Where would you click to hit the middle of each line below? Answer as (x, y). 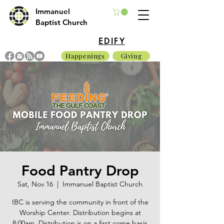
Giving (131, 56)
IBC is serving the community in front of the (80, 202)
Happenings (85, 56)
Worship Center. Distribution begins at (80, 212)
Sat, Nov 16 (35, 184)
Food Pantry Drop (80, 170)
